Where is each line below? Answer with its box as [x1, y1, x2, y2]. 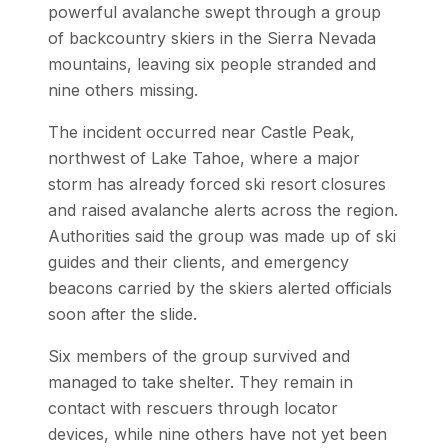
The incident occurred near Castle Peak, [48, 121, 355, 142]
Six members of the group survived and [48, 345, 350, 366]
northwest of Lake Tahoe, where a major [48, 147, 360, 168]
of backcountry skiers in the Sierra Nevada [48, 27, 376, 48]
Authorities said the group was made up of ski [48, 225, 396, 246]
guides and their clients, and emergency [48, 251, 349, 272]
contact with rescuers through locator [48, 397, 338, 418]
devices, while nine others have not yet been [48, 423, 387, 444]
